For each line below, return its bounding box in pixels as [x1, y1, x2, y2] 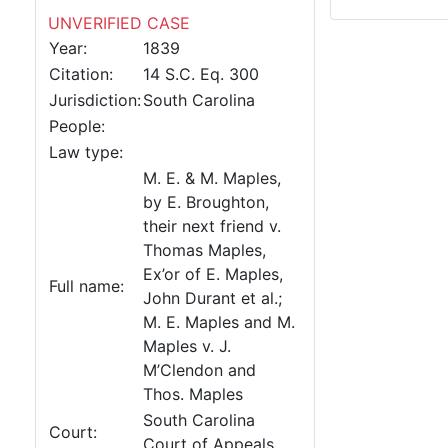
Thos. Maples [143, 384, 243, 404]
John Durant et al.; [143, 288, 282, 308]
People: [49, 116, 105, 136]
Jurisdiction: [49, 90, 141, 110]
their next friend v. [143, 216, 281, 236]
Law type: [49, 142, 123, 162]
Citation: [49, 64, 113, 84]
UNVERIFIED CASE [48, 13, 190, 33]
